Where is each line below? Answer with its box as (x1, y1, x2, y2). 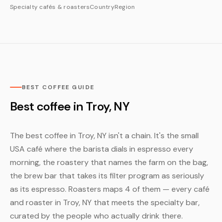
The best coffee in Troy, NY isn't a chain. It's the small (10, 130, 199, 141)
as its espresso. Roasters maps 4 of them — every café (10, 184, 210, 194)
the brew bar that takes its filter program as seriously (10, 170, 204, 181)
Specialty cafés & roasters (10, 3, 90, 11)
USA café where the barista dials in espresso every (10, 144, 193, 154)
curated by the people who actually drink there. (10, 211, 183, 221)
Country (90, 3, 114, 11)
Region (114, 3, 135, 11)
